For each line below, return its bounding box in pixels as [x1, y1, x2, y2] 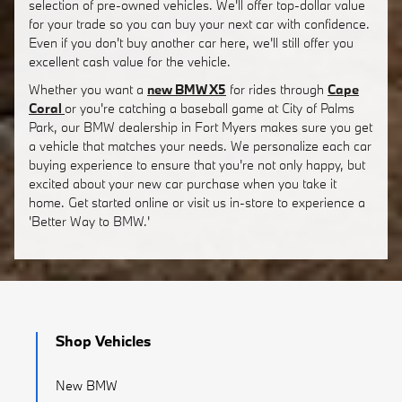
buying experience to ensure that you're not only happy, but [29, 156, 365, 173]
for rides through [226, 81, 328, 98]
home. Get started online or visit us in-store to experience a [29, 194, 365, 211]
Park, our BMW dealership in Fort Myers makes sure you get [29, 118, 372, 135]
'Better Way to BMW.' [29, 213, 150, 230]
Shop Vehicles [56, 331, 151, 350]
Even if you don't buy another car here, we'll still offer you [29, 34, 354, 51]
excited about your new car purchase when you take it [29, 175, 336, 192]
